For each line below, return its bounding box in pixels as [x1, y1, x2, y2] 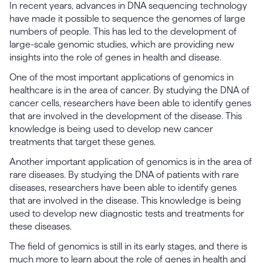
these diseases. [9, 221, 72, 231]
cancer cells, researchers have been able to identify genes [9, 98, 251, 108]
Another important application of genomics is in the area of [9, 157, 252, 167]
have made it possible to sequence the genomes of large [9, 14, 245, 23]
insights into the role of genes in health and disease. [9, 52, 221, 62]
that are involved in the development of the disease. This [9, 111, 242, 121]
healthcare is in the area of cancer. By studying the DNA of [9, 85, 249, 95]
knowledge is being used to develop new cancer [9, 124, 213, 134]
